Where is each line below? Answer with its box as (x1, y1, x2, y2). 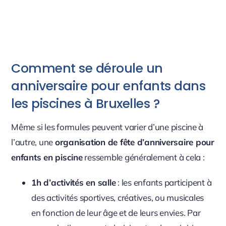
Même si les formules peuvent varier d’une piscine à (11, 121, 204, 132)
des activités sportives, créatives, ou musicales (31, 192, 204, 203)
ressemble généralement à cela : (82, 151, 205, 162)
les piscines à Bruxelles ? (11, 95, 160, 113)
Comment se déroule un (11, 60, 163, 78)
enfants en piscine (11, 151, 83, 162)
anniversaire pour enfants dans (11, 77, 206, 95)
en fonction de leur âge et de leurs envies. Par (31, 207, 201, 218)
